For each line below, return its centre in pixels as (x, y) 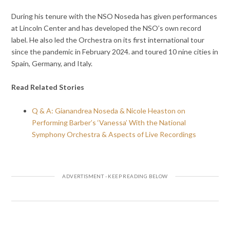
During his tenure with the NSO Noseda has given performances (114, 16)
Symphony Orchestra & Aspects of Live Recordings (114, 134)
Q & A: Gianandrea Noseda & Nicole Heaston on (109, 110)
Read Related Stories (49, 87)
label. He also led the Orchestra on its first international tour (108, 40)
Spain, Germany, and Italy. (52, 63)
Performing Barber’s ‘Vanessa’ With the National (109, 122)
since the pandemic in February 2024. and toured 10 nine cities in (115, 51)
